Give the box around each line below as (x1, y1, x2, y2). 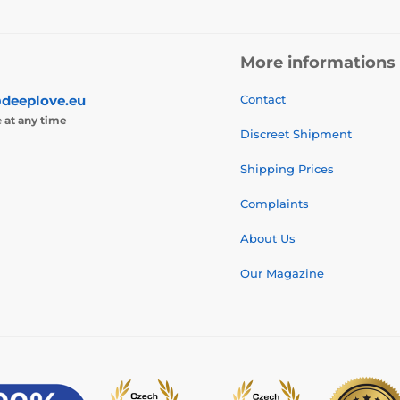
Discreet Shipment (240, 127, 352, 142)
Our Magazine (240, 266, 324, 281)
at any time (4, 113, 67, 128)
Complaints (240, 196, 309, 212)
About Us (240, 231, 296, 246)
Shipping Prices (240, 162, 334, 177)
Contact (240, 92, 286, 107)
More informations (240, 53, 396, 73)
